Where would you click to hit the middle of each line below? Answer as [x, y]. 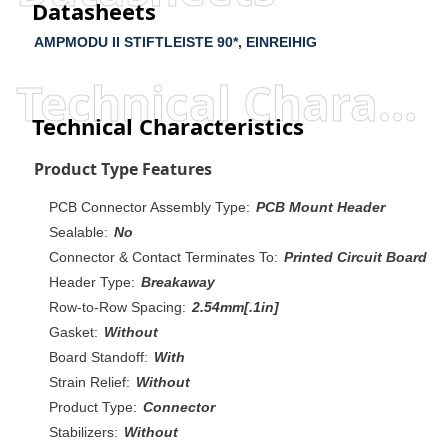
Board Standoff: [98, 356]
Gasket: [73, 331]
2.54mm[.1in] [235, 306]
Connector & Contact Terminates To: [163, 256]
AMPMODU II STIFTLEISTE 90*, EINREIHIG [175, 41]
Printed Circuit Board [355, 256]
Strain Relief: [89, 381]
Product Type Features [123, 168]
